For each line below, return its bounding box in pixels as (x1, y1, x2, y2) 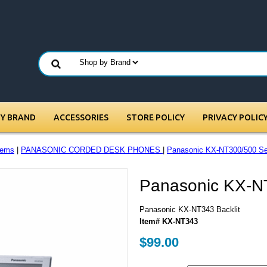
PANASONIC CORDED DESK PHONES (21, 145, 163, 154)
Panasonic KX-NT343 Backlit (139, 205, 240, 214)
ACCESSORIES (54, 113, 108, 122)
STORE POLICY (126, 113, 185, 122)
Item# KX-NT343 (139, 217, 198, 226)
